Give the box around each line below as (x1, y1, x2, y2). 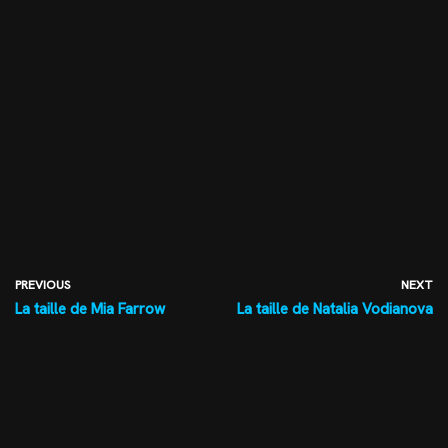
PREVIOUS (15, 276, 70, 293)
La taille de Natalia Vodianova (237, 298, 433, 319)
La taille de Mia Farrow (15, 298, 165, 319)
